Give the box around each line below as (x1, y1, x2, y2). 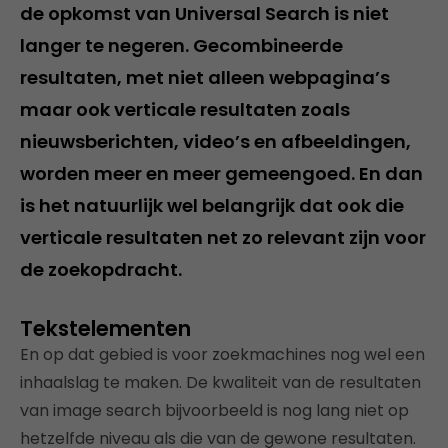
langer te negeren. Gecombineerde (20, 32, 343, 58)
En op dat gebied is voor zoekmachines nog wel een (20, 342, 425, 366)
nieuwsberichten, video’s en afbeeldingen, (20, 128, 411, 154)
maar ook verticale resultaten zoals (20, 96, 350, 122)
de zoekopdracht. (20, 256, 182, 282)
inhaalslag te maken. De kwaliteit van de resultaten (20, 370, 421, 394)
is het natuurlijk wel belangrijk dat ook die (20, 192, 404, 218)
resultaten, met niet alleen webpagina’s (20, 64, 390, 90)
